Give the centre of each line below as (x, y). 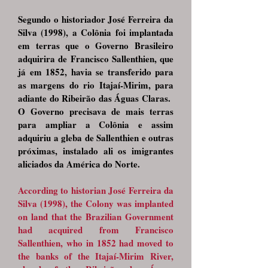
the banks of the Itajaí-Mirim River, (96, 256)
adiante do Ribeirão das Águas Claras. (96, 98)
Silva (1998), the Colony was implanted (96, 203)
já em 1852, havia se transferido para (96, 72)
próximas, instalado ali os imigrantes (96, 151)
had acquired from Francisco (96, 230)
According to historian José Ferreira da (96, 190)
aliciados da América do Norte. (79, 164)
